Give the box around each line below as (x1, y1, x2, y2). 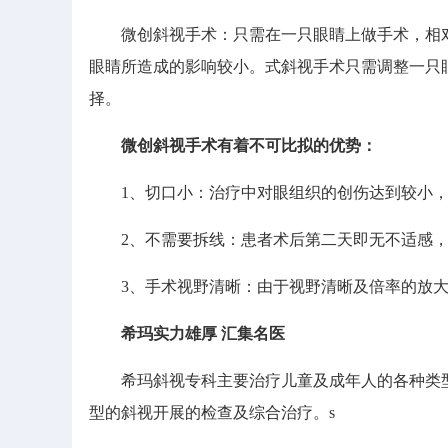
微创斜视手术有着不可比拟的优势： (120, 137, 377, 154)
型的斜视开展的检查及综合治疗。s (88, 404, 335, 421)
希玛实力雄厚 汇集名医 (120, 325, 285, 342)
